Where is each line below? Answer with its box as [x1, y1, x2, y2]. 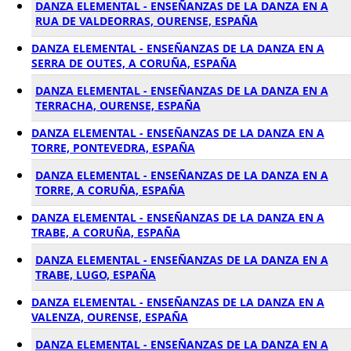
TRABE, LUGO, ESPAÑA [35, 267, 156, 282]
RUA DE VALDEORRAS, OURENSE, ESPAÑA [35, 13, 258, 28]
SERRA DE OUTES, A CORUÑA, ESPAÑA [31, 56, 237, 71]
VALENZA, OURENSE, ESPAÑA [31, 309, 188, 324]
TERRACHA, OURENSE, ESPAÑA [35, 98, 201, 113]
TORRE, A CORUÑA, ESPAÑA [35, 183, 185, 197]
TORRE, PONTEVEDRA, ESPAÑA [31, 140, 195, 155]
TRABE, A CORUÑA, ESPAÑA [31, 225, 180, 240]
